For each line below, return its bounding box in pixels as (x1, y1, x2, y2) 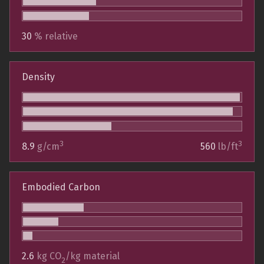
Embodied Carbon (22, 181, 100, 193)
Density (22, 71, 55, 82)
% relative (34, 30, 78, 42)
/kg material (65, 250, 120, 262)
